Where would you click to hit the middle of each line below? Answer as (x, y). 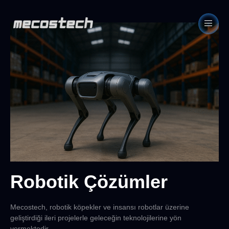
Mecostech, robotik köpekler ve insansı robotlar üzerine (100, 207)
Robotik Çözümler (89, 181)
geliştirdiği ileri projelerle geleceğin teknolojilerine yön (96, 217)
